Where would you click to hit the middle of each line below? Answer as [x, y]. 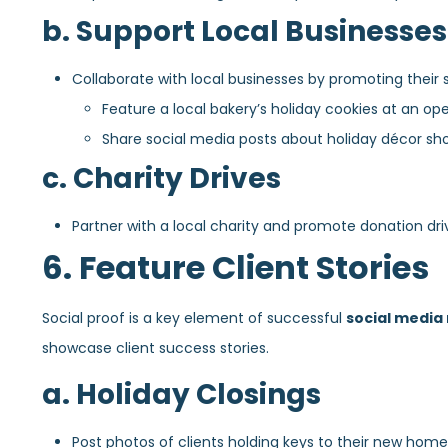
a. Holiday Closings [181, 394]
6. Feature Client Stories [235, 268]
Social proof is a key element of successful [194, 318]
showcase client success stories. [155, 348]
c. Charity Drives [161, 179]
